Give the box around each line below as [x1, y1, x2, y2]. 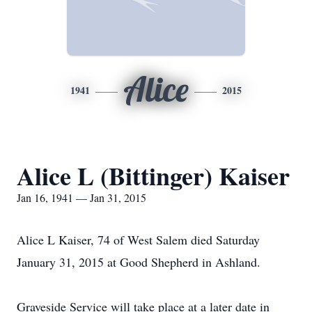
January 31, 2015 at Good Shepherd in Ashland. [17, 253, 260, 270]
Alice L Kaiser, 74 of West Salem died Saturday [17, 231, 260, 248]
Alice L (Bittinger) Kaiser [17, 157, 290, 194]
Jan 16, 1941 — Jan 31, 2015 [17, 190, 146, 205]
